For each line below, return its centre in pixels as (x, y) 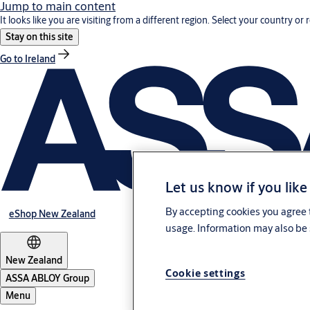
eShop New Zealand (52, 214)
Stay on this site (39, 37)
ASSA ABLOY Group (47, 279)
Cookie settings (206, 273)
